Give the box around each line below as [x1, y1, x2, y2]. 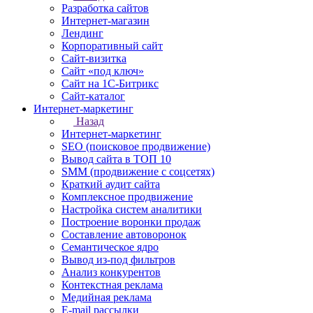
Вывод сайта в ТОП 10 [61, 153, 171, 165]
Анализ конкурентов [61, 266, 161, 278]
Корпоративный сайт [61, 40, 163, 52]
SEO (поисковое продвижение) [61, 140, 210, 152]
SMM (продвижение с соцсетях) [61, 166, 214, 177]
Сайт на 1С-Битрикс [61, 78, 159, 89]
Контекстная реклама [61, 279, 163, 291]
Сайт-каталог [61, 90, 125, 102]
